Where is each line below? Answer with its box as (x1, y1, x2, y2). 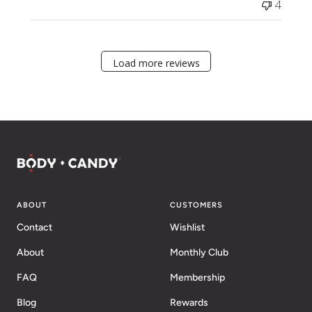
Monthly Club (170, 246, 228, 258)
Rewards (170, 296, 208, 309)
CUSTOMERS (170, 200, 223, 210)
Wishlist (170, 221, 205, 233)
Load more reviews (112, 56, 200, 70)
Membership (170, 271, 225, 283)
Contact (17, 221, 52, 233)
